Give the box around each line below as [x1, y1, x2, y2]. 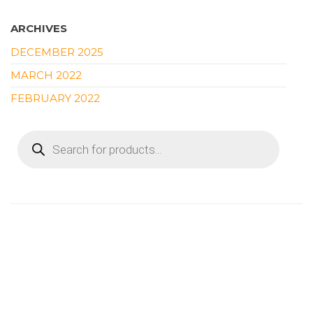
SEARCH [17, 138, 62, 152]
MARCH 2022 [10, 68, 82, 82]
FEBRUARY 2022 [10, 91, 100, 105]
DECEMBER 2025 [10, 45, 103, 59]
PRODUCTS [17, 128, 80, 142]
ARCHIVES [10, 21, 67, 35]
